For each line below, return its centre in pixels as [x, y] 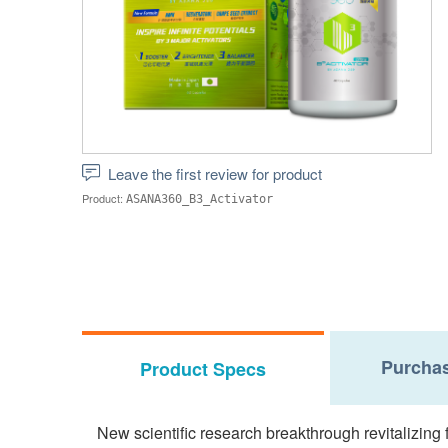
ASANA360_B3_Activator [199, 199]
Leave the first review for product [215, 173]
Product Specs [203, 369]
